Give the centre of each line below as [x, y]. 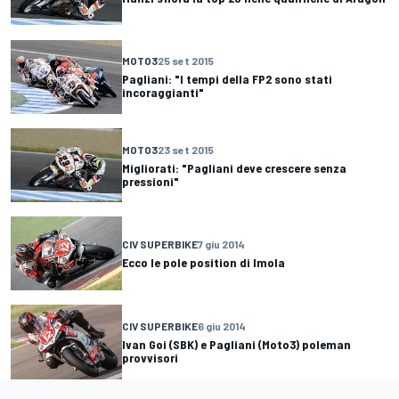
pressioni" [151, 181]
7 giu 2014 [221, 244]
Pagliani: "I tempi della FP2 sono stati [227, 79]
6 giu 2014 [222, 326]
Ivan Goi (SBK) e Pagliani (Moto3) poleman [236, 344]
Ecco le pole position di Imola [204, 263]
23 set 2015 [186, 149]
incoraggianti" [163, 93]
